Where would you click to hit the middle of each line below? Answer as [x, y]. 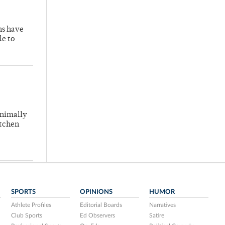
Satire [157, 216]
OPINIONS [96, 192]
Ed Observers [98, 216]
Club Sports [26, 216]
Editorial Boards [101, 205]
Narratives [163, 205]
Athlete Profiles [31, 205]
